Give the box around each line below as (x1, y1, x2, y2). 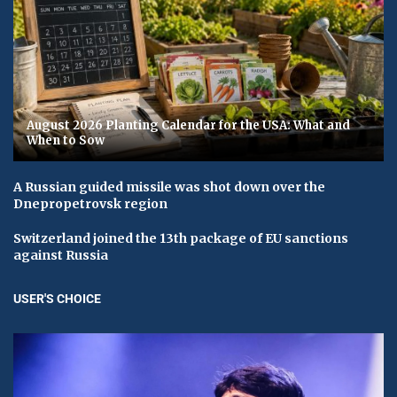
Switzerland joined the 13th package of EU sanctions (13, 230, 348, 246)
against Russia (13, 246, 108, 263)
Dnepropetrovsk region (13, 195, 167, 212)
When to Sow (27, 132, 105, 148)
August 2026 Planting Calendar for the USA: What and (27, 117, 350, 133)
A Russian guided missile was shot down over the (13, 178, 325, 195)
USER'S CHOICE (13, 291, 101, 306)
